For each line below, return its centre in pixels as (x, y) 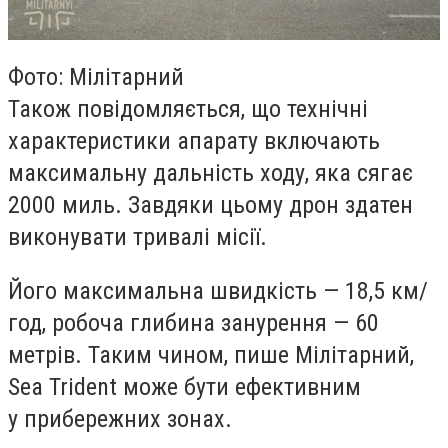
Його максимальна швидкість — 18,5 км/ (218, 290)
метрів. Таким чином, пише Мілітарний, (211, 354)
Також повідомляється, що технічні (188, 109)
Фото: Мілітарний (96, 77)
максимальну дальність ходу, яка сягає (210, 173)
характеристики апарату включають (194, 141)
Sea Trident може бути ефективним (184, 386)
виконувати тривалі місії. (137, 237)
